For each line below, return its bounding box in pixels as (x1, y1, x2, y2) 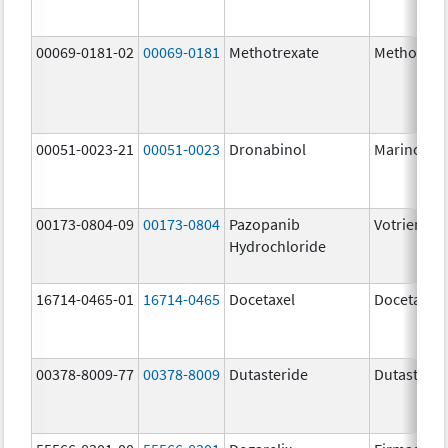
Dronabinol (229, 138, 307, 159)
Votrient (374, 213, 429, 234)
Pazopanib (229, 213, 301, 234)
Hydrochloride (229, 235, 327, 256)
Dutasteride (229, 363, 309, 384)
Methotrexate (229, 41, 320, 62)
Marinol (374, 138, 427, 159)
